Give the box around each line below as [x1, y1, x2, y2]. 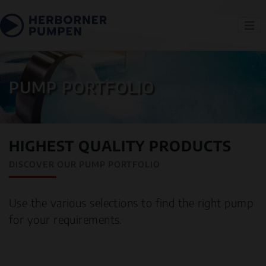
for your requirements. [9, 213, 122, 227]
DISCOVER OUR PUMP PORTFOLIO [9, 159, 160, 169]
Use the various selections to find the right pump [9, 196, 254, 210]
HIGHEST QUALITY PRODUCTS [9, 136, 232, 154]
